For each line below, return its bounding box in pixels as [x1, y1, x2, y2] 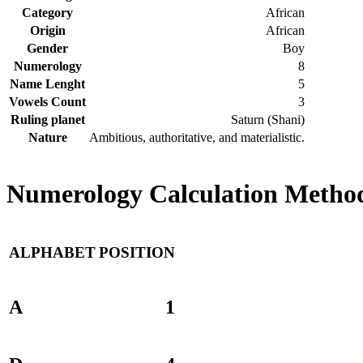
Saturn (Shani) [231, 112, 305, 126]
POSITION [99, 244, 175, 262]
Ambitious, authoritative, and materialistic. [89, 130, 305, 144]
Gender [27, 41, 68, 55]
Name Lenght [10, 76, 85, 91]
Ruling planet [10, 112, 85, 126]
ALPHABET [9, 244, 96, 262]
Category [22, 5, 73, 19]
